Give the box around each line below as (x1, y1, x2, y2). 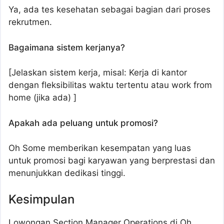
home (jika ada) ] (8, 92, 76, 103)
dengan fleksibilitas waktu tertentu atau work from (8, 80, 212, 90)
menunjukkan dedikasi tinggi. (8, 168, 125, 178)
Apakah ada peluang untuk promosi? (8, 117, 158, 128)
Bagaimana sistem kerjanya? (8, 42, 125, 52)
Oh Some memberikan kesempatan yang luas (8, 143, 191, 153)
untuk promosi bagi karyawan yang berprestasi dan (8, 155, 215, 166)
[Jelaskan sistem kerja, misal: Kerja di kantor (8, 67, 187, 78)
